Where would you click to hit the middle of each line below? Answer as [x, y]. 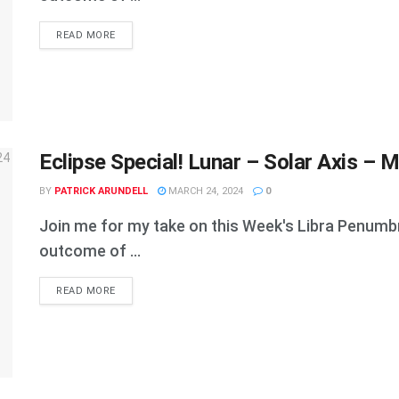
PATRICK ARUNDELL [101, 191]
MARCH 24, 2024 [204, 191]
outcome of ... [90, 251]
